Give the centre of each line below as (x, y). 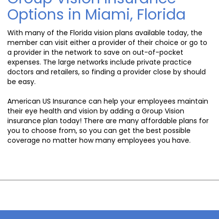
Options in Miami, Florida (97, 15)
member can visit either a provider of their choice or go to (107, 43)
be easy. (22, 82)
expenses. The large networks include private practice (99, 62)
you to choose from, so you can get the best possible (99, 131)
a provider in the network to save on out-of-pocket (95, 53)
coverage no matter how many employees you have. (99, 141)
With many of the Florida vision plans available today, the (105, 33)
